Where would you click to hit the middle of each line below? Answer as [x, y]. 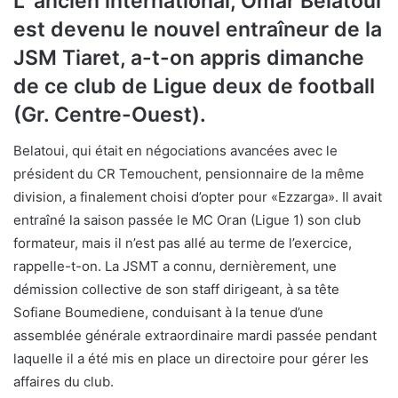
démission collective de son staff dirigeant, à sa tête [176, 289]
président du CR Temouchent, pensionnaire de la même [189, 173]
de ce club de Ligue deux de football [194, 86]
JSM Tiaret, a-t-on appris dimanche [189, 58]
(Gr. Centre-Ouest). [110, 115]
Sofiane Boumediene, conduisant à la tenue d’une [168, 312]
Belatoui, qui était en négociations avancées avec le [175, 150]
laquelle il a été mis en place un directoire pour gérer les [191, 358]
